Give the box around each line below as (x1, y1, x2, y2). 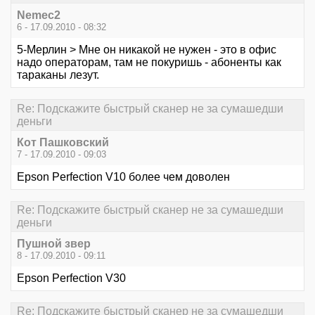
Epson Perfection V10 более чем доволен (17, 170, 230, 183)
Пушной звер (17, 238, 91, 250)
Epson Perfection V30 (17, 272, 126, 285)
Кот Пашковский (17, 136, 109, 148)
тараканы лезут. (17, 69, 99, 82)
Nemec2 (17, 9, 60, 22)
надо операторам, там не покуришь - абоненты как (17, 56, 281, 69)
